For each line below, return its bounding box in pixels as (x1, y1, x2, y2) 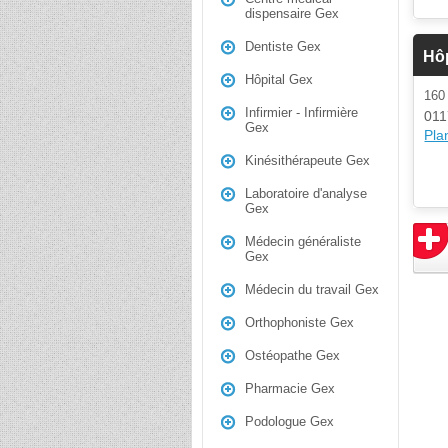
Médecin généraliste (245, 234, 361, 249)
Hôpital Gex (245, 72, 313, 87)
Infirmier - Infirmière (245, 105, 358, 120)
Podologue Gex (245, 414, 334, 429)
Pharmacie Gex (245, 381, 335, 396)
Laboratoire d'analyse (245, 186, 367, 201)
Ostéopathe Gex (245, 348, 340, 363)
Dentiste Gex (245, 39, 321, 54)
